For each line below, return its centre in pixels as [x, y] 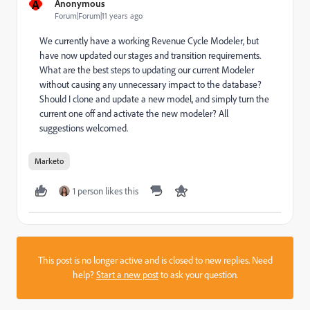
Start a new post [127, 275]
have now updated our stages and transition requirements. [150, 55]
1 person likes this [106, 191]
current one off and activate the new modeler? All [134, 113]
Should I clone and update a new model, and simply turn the [154, 99]
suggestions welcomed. [84, 128]
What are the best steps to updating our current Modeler [147, 70]
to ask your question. [198, 275]
